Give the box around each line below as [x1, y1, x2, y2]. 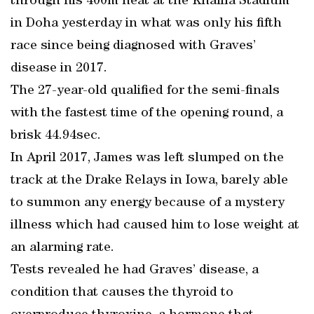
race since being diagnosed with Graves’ [11, 39, 256, 53]
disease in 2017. [11, 62, 107, 76]
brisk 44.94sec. [11, 129, 101, 143]
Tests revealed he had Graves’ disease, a [11, 264, 259, 278]
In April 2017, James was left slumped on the [11, 151, 284, 165]
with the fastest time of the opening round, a [11, 107, 283, 121]
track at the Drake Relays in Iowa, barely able [11, 174, 288, 188]
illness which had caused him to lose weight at [11, 219, 299, 233]
